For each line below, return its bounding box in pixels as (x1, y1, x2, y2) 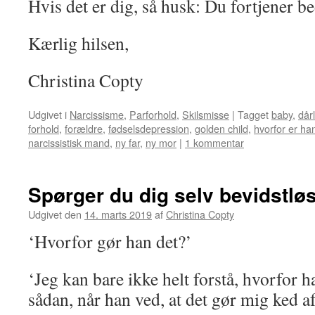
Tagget (238, 107, 269, 122)
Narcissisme (70, 107, 124, 122)
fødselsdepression (108, 121, 189, 136)
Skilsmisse (182, 107, 229, 122)
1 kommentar (185, 135, 244, 150)
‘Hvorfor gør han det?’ (28, 229, 192, 253)
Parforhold (129, 107, 176, 122)
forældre (65, 121, 103, 136)
